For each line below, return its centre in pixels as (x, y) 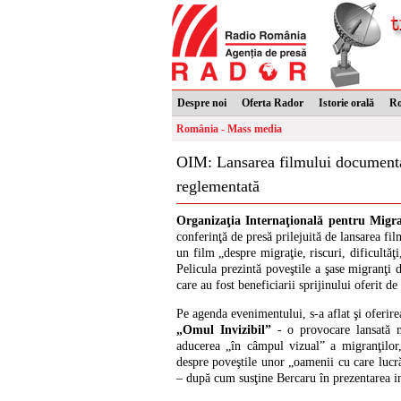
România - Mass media (229, 129)
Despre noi (202, 103)
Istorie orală (346, 103)
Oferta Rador (273, 103)
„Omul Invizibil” (224, 330)
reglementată (218, 186)
